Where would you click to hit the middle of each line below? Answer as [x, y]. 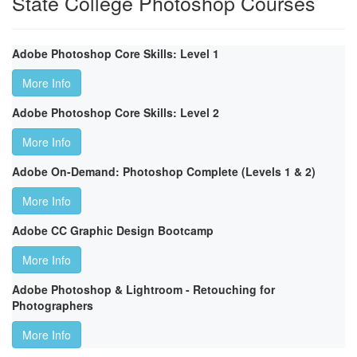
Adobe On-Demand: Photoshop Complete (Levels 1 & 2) [164, 172]
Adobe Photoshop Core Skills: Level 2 [116, 113]
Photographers [53, 306]
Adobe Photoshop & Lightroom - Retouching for [143, 290]
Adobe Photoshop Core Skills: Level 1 [116, 54]
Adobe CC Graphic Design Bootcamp [113, 231]
